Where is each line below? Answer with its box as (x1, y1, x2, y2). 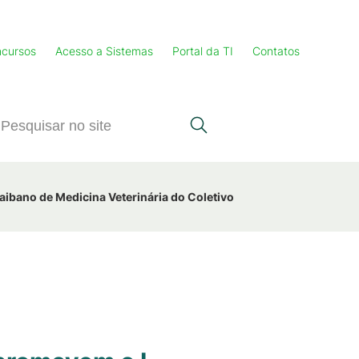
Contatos (252, 44, 300, 58)
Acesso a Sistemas (55, 44, 153, 58)
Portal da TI (172, 44, 233, 58)
